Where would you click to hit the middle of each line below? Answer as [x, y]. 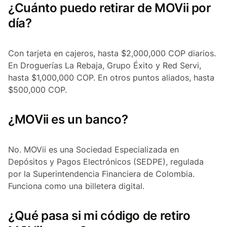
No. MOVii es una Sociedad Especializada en [93, 150]
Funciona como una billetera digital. [76, 186]
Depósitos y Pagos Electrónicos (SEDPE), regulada [106, 162]
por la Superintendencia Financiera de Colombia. [101, 174]
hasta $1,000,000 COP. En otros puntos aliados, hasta [111, 78]
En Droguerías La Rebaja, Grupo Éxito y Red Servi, [105, 66]
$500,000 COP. [37, 90]
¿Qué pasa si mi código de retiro [99, 216]
